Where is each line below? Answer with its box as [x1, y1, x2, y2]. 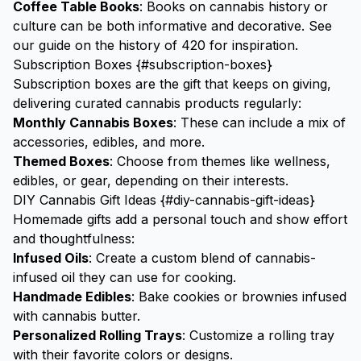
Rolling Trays [99, 327, 182, 343]
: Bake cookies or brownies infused [131, 288, 346, 305]
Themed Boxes [13, 153, 110, 169]
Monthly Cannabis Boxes [13, 114, 173, 131]
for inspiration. [205, 37, 298, 53]
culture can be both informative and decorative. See [13, 18, 332, 34]
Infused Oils [13, 250, 89, 266]
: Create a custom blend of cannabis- [89, 250, 316, 266]
